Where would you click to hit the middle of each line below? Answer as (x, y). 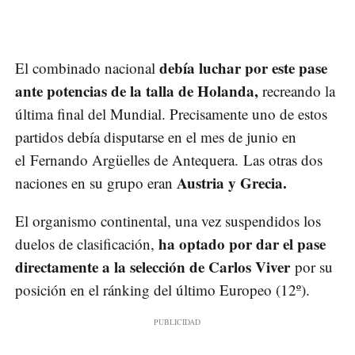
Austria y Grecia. (230, 183)
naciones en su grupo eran (94, 183)
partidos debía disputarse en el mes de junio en (156, 137)
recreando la (297, 91)
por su (314, 267)
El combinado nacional (87, 68)
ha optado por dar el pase (242, 244)
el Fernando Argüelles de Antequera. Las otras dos (169, 160)
